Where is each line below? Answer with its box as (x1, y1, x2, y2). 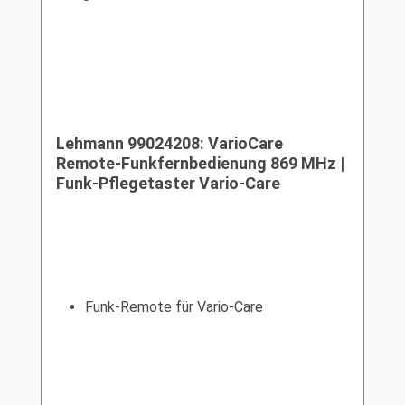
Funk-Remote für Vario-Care (85, 298, 263, 316)
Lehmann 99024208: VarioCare (56, 134, 283, 153)
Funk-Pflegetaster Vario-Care (56, 174, 280, 193)
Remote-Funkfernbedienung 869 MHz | (56, 154, 344, 173)
